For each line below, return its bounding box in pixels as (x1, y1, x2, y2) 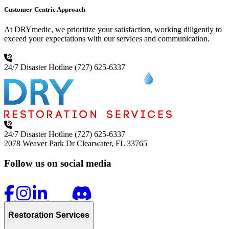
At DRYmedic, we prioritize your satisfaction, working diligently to (4, 25, 222, 34)
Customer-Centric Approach (4, 6, 85, 14)
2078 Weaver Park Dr (4, 139, 75, 148)
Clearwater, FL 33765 (77, 139, 147, 148)
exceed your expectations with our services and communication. (4, 34, 210, 43)
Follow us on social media (4, 157, 111, 169)
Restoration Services (8, 211, 89, 220)
